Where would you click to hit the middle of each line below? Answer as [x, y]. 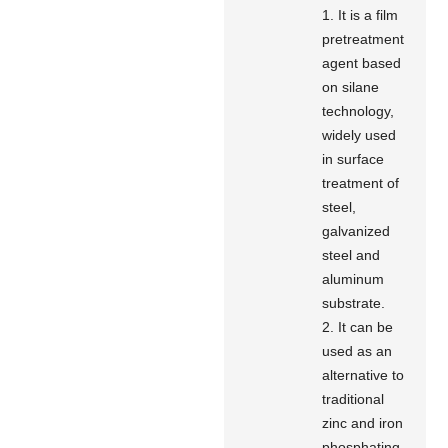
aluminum [353, 278]
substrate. [354, 302]
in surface [353, 158]
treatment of [361, 182]
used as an [357, 350]
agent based [362, 62]
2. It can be [358, 326]
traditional [353, 398]
